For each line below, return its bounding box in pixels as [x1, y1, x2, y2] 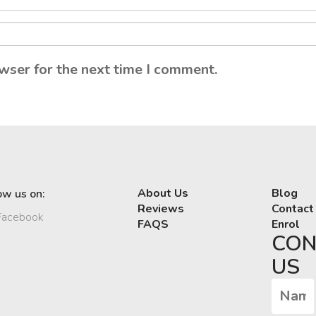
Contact [272, 200, 315, 217]
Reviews [138, 200, 185, 217]
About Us [138, 185, 189, 201]
